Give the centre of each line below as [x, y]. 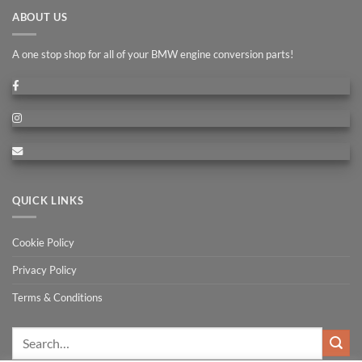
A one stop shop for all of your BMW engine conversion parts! [153, 55]
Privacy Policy [44, 269]
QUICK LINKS [48, 200]
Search [26, 334]
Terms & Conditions [57, 297]
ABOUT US [40, 17]
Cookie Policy [43, 242]
